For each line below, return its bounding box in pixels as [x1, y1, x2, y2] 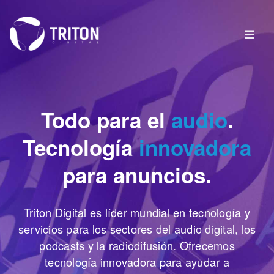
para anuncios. [62, 159, 212, 190]
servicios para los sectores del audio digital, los [18, 220, 256, 237]
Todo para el [40, 104, 171, 135]
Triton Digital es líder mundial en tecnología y [24, 204, 250, 220]
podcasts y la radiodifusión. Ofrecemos [39, 237, 235, 253]
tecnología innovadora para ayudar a [45, 253, 229, 270]
